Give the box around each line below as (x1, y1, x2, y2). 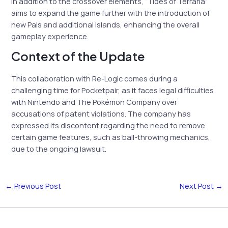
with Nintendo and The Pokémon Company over (11, 97, 178, 107)
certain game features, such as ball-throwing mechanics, (11, 132, 211, 142)
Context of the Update (11, 48, 146, 64)
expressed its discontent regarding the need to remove (11, 120, 206, 131)
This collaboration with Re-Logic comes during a (11, 73, 178, 84)
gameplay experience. (11, 31, 89, 41)
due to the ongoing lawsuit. (11, 144, 107, 154)
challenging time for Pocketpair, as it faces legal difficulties (11, 85, 214, 96)
